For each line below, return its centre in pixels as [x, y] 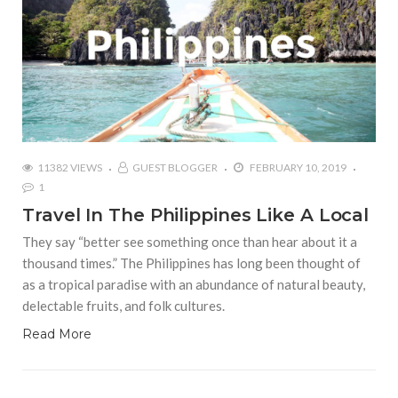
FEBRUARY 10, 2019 [297, 167]
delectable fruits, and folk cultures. [123, 305]
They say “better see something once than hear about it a [190, 241]
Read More [57, 334]
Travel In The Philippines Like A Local [196, 215]
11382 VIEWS [70, 167]
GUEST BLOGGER [175, 167]
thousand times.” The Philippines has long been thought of [191, 263]
